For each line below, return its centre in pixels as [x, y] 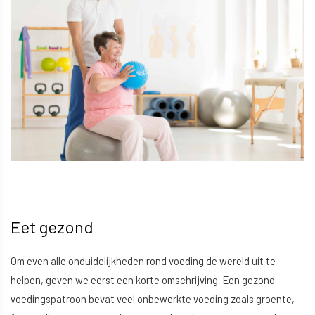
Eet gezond [52, 227]
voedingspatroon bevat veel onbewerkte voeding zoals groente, [153, 298]
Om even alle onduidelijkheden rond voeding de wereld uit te [143, 261]
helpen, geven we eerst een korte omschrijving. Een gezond [143, 279]
